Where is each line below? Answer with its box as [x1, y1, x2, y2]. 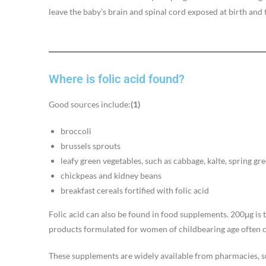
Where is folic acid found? [49, 71, 185, 86]
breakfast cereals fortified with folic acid [61, 185, 209, 195]
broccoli [61, 125, 91, 136]
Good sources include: [49, 99, 131, 109]
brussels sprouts [61, 140, 121, 151]
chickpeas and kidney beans [61, 170, 161, 180]
